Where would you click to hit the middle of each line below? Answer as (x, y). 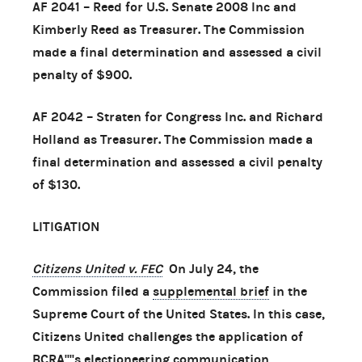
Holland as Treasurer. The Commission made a (173, 139)
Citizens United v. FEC (97, 268)
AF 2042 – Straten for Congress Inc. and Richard (178, 116)
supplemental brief (211, 291)
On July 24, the (214, 268)
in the (288, 291)
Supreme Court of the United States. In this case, (179, 314)
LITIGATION (66, 226)
